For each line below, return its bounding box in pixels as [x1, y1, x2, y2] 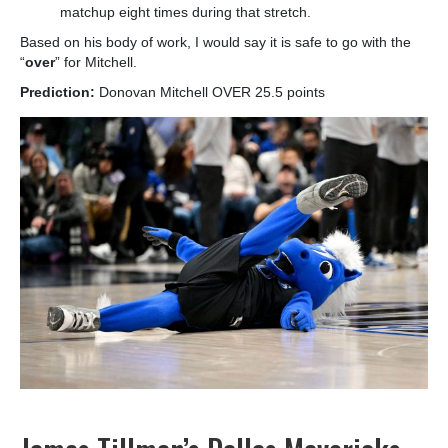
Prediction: [20, 84, 99, 101]
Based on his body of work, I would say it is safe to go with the [20, 34, 411, 51]
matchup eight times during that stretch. [60, 4, 311, 21]
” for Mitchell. [55, 54, 141, 71]
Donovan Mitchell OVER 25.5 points [99, 84, 325, 101]
